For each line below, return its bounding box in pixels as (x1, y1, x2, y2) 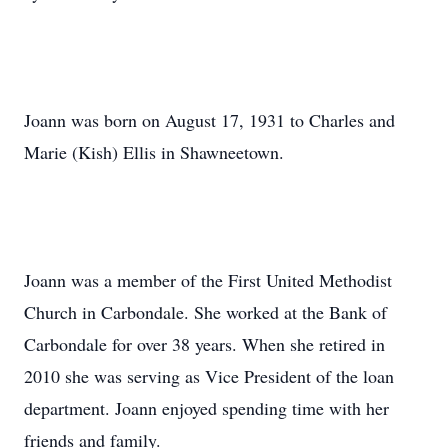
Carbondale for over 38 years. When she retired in (24, 332, 385, 356)
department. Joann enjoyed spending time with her (24, 396, 389, 420)
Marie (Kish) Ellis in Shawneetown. (24, 140, 284, 164)
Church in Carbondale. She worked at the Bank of (24, 300, 387, 324)
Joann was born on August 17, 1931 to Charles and (24, 108, 395, 132)
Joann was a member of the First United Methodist (24, 268, 392, 292)
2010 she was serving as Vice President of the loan (24, 364, 394, 388)
